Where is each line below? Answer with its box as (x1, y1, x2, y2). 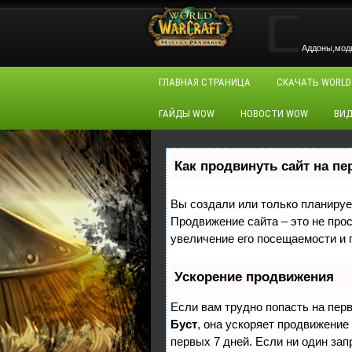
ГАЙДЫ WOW (159, 108, 214, 119)
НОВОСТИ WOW (240, 108, 308, 119)
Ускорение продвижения (174, 269, 334, 284)
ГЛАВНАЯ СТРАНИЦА (159, 76, 251, 88)
